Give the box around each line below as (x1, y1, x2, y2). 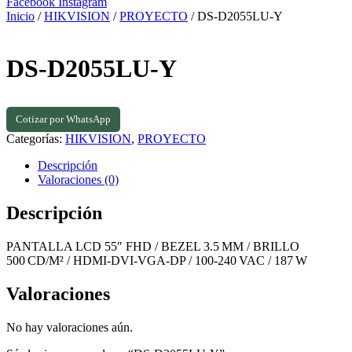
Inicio (6, 9, 35, 23)
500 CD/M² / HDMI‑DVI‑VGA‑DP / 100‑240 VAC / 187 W (6, 253, 307, 267)
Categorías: (6, 131, 65, 145)
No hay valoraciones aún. (6, 320, 133, 334)
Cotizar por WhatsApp (16, 112, 111, 125)
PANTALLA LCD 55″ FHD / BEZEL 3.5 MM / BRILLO (6, 239, 299, 253)
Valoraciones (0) (38, 172, 119, 186)
